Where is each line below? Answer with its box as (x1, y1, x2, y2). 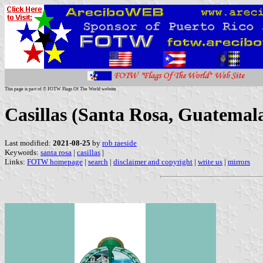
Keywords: (5, 147, 41, 157)
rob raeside (102, 138, 137, 147)
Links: (5, 157, 27, 166)
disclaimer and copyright (113, 157, 193, 166)
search (88, 157, 108, 166)
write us (198, 157, 222, 166)
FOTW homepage (27, 157, 83, 166)
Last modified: (5, 138, 53, 147)
